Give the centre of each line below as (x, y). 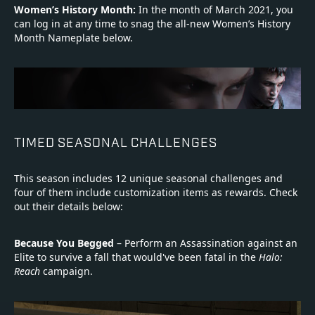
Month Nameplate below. (73, 38)
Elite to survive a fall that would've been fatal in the (136, 257)
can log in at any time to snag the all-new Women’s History (152, 24)
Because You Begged (64, 243)
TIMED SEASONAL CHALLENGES (116, 142)
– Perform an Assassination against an (206, 243)
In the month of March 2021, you (216, 10)
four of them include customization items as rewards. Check (156, 193)
